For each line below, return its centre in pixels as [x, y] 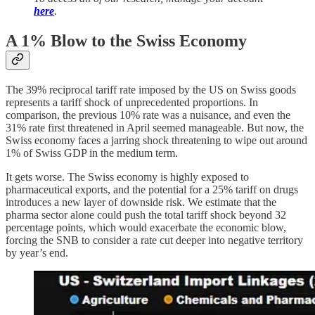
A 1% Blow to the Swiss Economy [126, 41]
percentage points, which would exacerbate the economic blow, [146, 228]
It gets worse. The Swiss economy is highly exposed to [127, 177]
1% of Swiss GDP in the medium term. [92, 153]
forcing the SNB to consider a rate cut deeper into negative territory [154, 240]
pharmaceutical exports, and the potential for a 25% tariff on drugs [152, 190]
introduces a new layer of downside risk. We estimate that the [141, 202]
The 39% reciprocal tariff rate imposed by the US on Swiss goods [151, 90]
